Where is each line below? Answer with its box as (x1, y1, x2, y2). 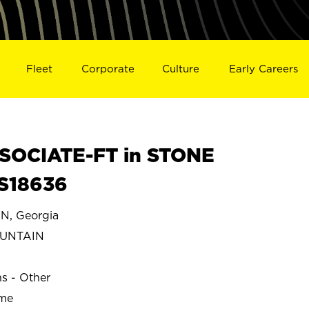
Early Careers (229, 62, 299, 74)
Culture (162, 62, 200, 74)
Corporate (81, 62, 134, 74)
